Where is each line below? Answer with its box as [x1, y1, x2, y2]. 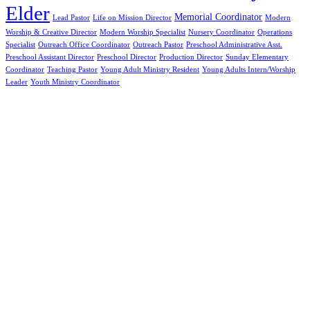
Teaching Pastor [47, 66, 98, 74]
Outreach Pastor [133, 41, 183, 49]
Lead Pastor [53, 14, 90, 22]
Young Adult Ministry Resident [100, 66, 199, 74]
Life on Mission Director [93, 14, 172, 22]
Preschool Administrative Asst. [186, 41, 282, 49]
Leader [6, 78, 28, 86]
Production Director [159, 53, 223, 62]
